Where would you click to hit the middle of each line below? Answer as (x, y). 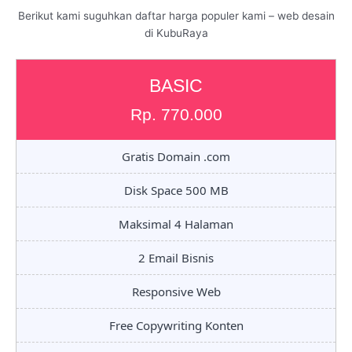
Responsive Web (176, 291)
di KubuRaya (176, 33)
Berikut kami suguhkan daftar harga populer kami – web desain (176, 16)
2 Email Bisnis (176, 257)
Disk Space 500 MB (176, 190)
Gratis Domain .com (176, 156)
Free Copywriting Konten (176, 325)
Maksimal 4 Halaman (176, 224)
